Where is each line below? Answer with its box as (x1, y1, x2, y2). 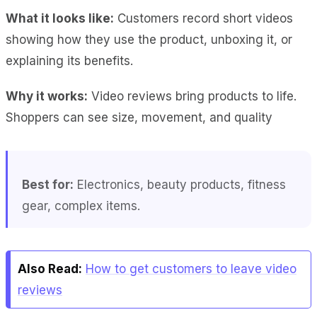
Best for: (22, 177, 74, 192)
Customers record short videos (114, 11, 293, 25)
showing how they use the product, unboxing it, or (6, 32, 292, 47)
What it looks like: (6, 11, 114, 25)
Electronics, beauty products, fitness (74, 177, 286, 192)
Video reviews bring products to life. (88, 88, 296, 103)
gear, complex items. (22, 198, 140, 213)
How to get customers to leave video (86, 261, 296, 276)
